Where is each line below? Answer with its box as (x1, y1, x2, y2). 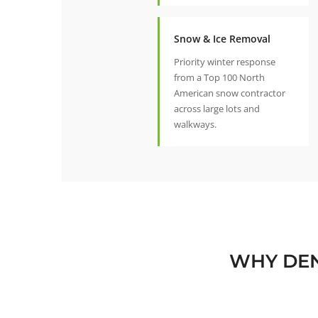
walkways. (174, 118, 216, 131)
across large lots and (174, 102, 260, 116)
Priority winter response (174, 55, 275, 69)
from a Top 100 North (174, 71, 265, 84)
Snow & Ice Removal (174, 32, 270, 46)
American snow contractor (174, 87, 285, 100)
